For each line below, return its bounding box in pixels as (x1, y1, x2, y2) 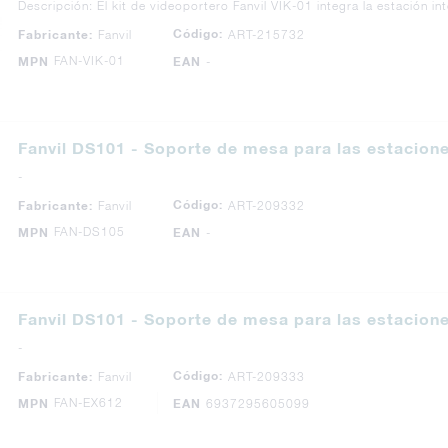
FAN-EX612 (54, 395, 123, 410)
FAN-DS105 (54, 224, 125, 239)
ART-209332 (228, 197, 305, 213)
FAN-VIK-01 (54, 53, 125, 68)
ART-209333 (228, 368, 305, 384)
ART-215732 (228, 26, 305, 42)
